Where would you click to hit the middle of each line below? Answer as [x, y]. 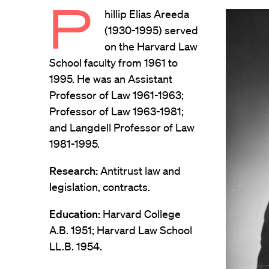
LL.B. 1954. [76, 246]
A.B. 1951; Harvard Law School [121, 230]
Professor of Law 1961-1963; [116, 95]
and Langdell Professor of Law [122, 127]
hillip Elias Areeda [147, 14]
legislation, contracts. [100, 187]
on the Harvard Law [151, 46]
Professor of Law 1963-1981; [116, 111]
